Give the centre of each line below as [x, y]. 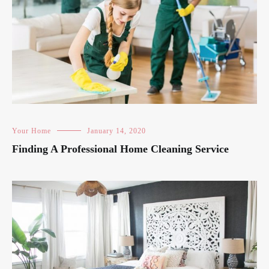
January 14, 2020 [116, 131]
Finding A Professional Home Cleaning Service [120, 149]
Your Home [32, 131]
